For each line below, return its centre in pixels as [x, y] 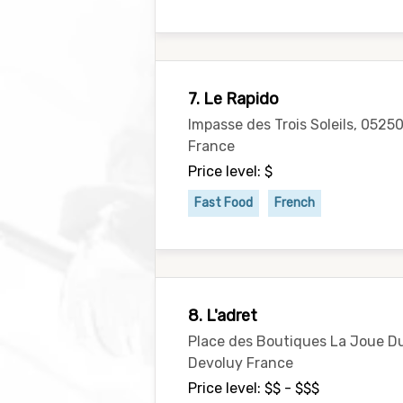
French [295, 203]
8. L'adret [223, 316]
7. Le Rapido [233, 99]
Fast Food [224, 203]
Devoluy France [241, 363]
